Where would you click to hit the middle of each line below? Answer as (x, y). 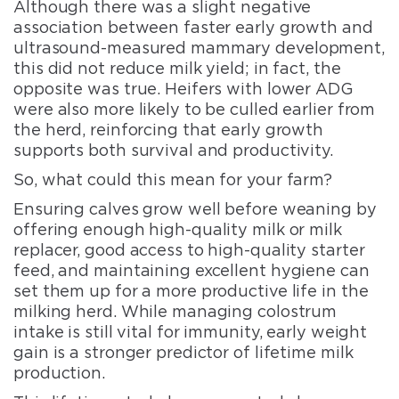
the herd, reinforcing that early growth (169, 129)
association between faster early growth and (193, 27)
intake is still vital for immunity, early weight (191, 331)
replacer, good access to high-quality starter (189, 249)
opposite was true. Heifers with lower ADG (183, 88)
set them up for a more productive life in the (191, 290)
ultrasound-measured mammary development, (199, 47)
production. (59, 372)
